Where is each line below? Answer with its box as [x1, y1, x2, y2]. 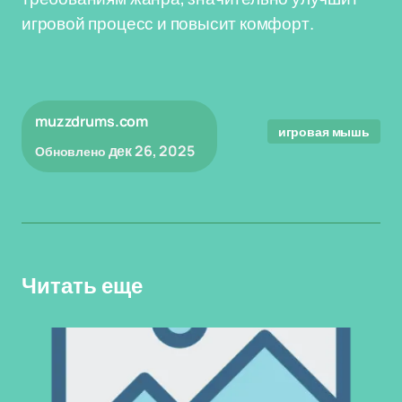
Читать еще [22, 275, 143, 298]
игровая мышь [277, 123, 370, 140]
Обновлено [35, 143, 106, 160]
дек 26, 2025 [108, 141, 195, 161]
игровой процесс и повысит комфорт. [22, 12, 314, 35]
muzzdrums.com [35, 111, 149, 131]
